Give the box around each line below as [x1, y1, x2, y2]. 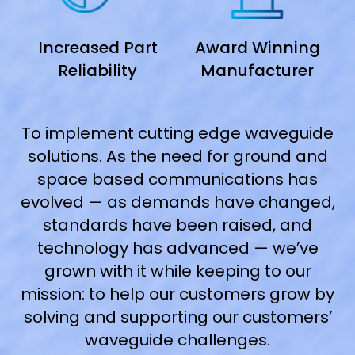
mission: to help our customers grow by [21, 283, 334, 306]
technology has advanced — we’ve [36, 237, 319, 260]
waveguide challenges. [85, 329, 270, 352]
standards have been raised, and [43, 214, 312, 237]
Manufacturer [200, 59, 315, 82]
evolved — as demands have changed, [20, 191, 335, 214]
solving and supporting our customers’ [23, 306, 332, 329]
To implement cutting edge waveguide [21, 122, 334, 145]
